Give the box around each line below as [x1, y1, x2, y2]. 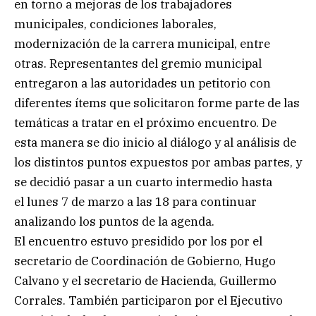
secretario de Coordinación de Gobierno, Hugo [14, 253, 276, 269]
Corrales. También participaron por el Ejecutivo [14, 292, 283, 308]
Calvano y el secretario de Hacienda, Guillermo [14, 272, 276, 288]
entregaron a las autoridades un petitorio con [14, 75, 271, 91]
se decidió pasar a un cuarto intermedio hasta [14, 174, 272, 190]
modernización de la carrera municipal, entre [14, 35, 270, 51]
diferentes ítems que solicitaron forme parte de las [14, 95, 300, 111]
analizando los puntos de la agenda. [14, 213, 214, 229]
